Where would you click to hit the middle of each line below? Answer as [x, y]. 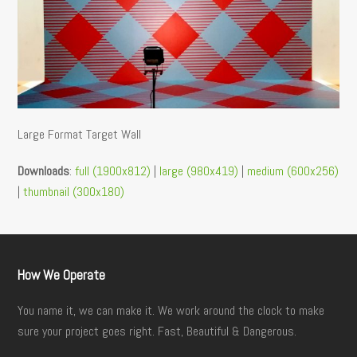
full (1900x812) [113, 171]
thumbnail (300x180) [74, 192]
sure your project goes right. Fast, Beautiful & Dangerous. [157, 331]
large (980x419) [199, 171]
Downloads [44, 171]
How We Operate [62, 275]
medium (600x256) [293, 171]
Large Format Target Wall [80, 135]
